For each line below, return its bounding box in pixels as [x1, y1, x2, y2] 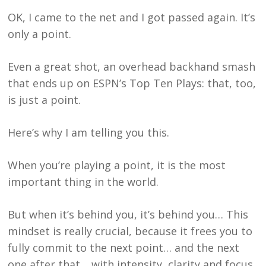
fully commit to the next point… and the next [8, 240, 240, 255]
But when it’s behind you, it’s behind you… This [8, 207, 249, 221]
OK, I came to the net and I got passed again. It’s [8, 9, 256, 24]
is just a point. [8, 92, 81, 107]
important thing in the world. [8, 174, 159, 189]
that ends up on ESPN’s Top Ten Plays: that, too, [8, 75, 256, 90]
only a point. [8, 26, 72, 41]
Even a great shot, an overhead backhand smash [8, 59, 256, 74]
